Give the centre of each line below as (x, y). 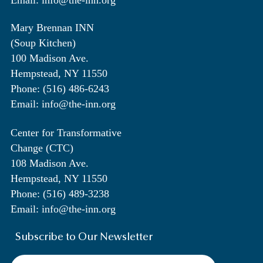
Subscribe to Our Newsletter (84, 238)
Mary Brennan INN (52, 28)
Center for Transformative (66, 133)
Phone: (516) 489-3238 (60, 194)
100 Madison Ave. (50, 58)
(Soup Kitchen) (43, 43)
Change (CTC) (42, 148)
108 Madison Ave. (50, 163)
